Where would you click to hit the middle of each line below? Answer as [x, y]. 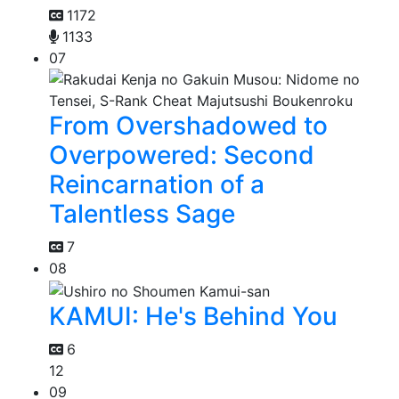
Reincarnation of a [157, 185]
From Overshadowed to [188, 126]
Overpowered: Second [182, 155]
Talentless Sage [142, 214]
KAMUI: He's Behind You [193, 317]
